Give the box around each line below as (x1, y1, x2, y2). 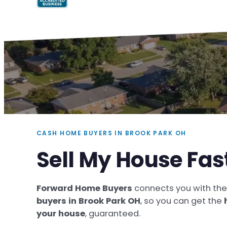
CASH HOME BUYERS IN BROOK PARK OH (36, 129, 186, 138)
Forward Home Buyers (36, 182, 132, 195)
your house (36, 208, 85, 220)
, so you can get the (140, 195, 224, 207)
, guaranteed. (85, 208, 140, 220)
